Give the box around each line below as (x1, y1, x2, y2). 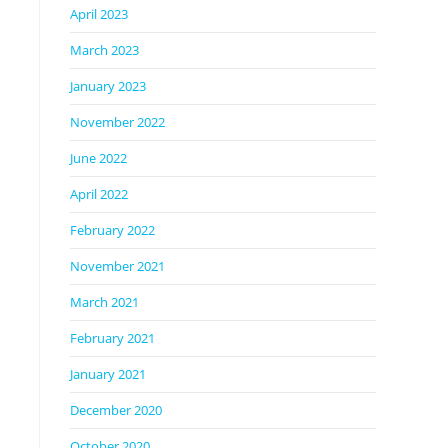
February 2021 (70, 329, 155, 347)
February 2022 (70, 221, 155, 239)
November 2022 (70, 113, 165, 131)
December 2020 (70, 401, 162, 419)
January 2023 (70, 77, 146, 95)
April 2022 (70, 185, 128, 203)
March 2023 (70, 41, 139, 59)
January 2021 (70, 365, 146, 383)
